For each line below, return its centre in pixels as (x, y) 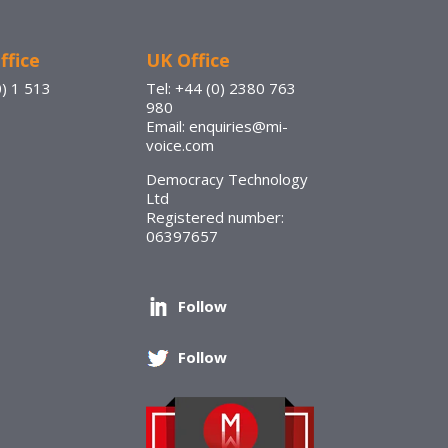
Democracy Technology (226, 178)
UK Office (187, 59)
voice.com (179, 144)
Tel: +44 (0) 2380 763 (220, 87)
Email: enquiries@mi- (216, 125)
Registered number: (214, 216)
